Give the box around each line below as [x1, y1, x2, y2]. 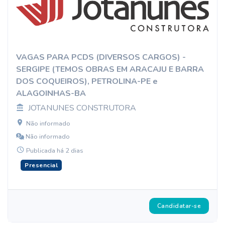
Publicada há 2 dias [26, 146, 83, 155]
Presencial [25, 161, 58, 169]
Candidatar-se [157, 202, 201, 210]
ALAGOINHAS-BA [16, 88, 86, 99]
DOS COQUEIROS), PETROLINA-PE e [16, 76, 158, 87]
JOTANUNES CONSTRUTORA [28, 102, 136, 114]
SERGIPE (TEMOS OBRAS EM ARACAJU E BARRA [16, 64, 204, 75]
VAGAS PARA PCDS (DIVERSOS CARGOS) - [16, 52, 186, 63]
